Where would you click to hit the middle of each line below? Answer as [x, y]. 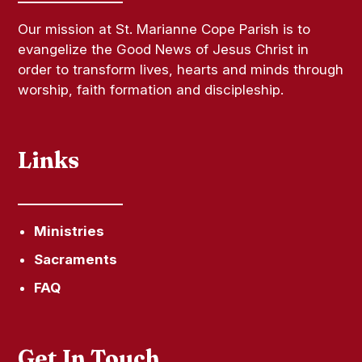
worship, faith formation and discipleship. [151, 89]
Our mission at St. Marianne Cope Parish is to [164, 29]
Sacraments [76, 259]
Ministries [69, 231]
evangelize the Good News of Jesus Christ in [164, 49]
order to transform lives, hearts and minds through [181, 69]
